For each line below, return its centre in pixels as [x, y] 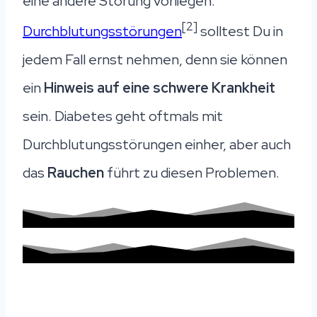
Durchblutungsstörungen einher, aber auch [157, 145]
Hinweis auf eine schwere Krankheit [160, 88]
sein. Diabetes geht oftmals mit [123, 116]
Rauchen [77, 173]
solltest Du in [240, 31]
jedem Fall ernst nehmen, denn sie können [155, 60]
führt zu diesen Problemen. [193, 173]
